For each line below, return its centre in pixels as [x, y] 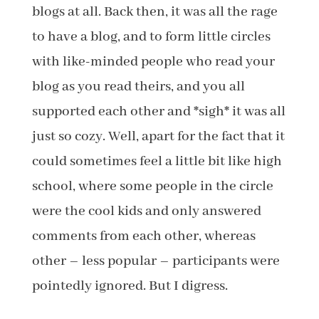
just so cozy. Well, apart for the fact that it [158, 136]
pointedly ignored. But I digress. [130, 286]
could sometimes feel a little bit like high [157, 161]
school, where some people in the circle [152, 186]
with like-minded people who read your [153, 62]
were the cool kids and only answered [146, 211]
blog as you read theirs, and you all [138, 87]
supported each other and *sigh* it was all [158, 111]
